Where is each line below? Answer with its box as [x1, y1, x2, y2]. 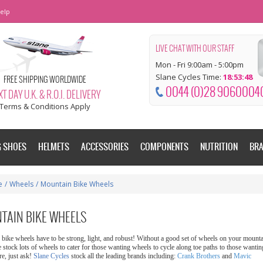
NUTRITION [200, 142, 238, 152]
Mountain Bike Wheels [41, 179, 113, 189]
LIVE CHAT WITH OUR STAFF [156, 45, 234, 53]
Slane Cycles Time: [156, 72, 221, 82]
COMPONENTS [140, 142, 188, 152]
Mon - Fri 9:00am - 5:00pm [156, 59, 244, 70]
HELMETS [38, 142, 69, 152]
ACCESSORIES [81, 142, 129, 152]
